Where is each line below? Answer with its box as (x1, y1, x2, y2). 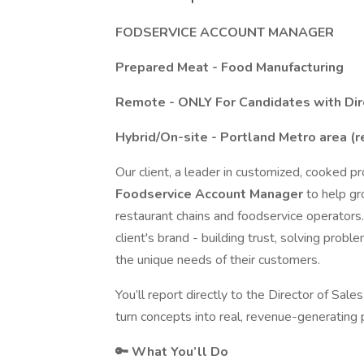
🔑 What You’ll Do (115, 343, 228, 361)
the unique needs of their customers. (115, 251, 320, 269)
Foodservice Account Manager (115, 185, 306, 203)
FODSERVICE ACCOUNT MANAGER (115, 24, 334, 41)
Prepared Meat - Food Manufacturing (115, 58, 344, 76)
